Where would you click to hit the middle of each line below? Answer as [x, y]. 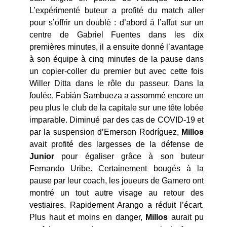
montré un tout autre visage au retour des [117, 193]
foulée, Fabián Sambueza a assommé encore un [117, 95]
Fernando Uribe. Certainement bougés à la [117, 168]
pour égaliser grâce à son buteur [129, 156]
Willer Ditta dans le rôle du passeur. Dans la [117, 83]
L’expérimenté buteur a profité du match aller [117, 10]
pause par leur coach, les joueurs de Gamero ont [117, 180]
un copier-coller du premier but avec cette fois [117, 71]
